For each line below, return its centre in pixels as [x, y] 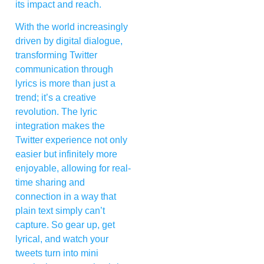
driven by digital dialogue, [69, 41]
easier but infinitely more [66, 154]
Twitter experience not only [71, 140]
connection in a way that [66, 197]
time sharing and [50, 183]
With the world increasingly [72, 27]
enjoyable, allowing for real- [73, 169]
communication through [64, 70]
